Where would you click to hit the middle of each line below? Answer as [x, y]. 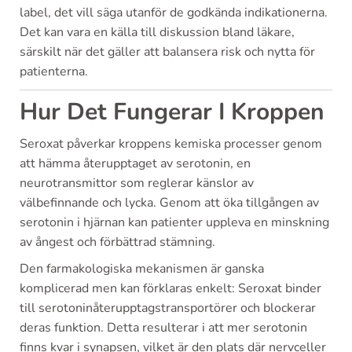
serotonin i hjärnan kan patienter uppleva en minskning [174, 222]
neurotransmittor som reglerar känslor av [137, 183]
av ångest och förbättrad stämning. [117, 242]
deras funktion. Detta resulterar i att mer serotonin [163, 327]
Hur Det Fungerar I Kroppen [172, 112]
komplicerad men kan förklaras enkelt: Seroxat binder [170, 288]
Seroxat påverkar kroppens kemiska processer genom [171, 143]
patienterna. [54, 71]
